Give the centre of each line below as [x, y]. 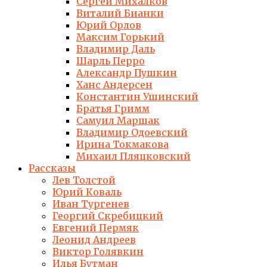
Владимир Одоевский [132, 132]
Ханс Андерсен [114, 85]
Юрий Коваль [87, 192]
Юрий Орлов [109, 25]
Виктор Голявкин [98, 252]
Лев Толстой [84, 180]
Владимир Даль [116, 49]
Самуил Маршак [118, 120]
